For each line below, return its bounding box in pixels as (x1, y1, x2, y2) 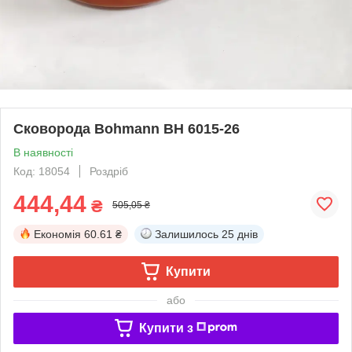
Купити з (138, 321, 193, 335)
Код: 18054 (13, 164, 70, 178)
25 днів (222, 227, 258, 240)
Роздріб (90, 164, 128, 178)
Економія (34, 227, 81, 240)
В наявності (13, 145, 73, 159)
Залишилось (155, 227, 218, 240)
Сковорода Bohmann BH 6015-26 (13, 120, 240, 137)
